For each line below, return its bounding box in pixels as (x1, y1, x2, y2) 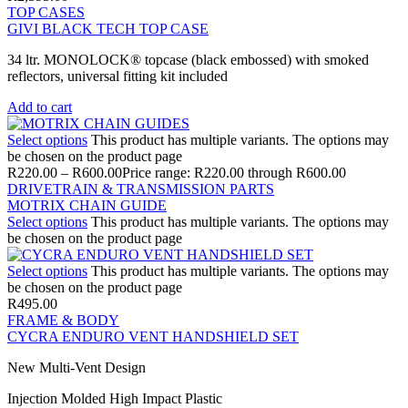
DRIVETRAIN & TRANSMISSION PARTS (7, 180, 274, 197)
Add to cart (7, 98, 72, 115)
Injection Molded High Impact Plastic (7, 390, 222, 406)
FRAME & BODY (7, 311, 119, 328)
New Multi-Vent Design (7, 359, 146, 375)
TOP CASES (7, 4, 85, 20)
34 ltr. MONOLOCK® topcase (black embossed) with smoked (7, 51, 369, 67)
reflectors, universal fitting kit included (7, 67, 228, 84)
